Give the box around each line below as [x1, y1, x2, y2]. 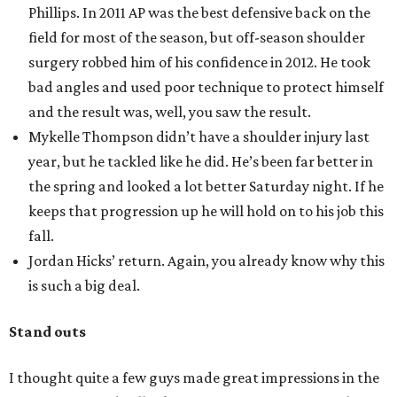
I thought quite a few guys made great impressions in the [9, 369, 379, 386]
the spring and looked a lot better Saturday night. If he [28, 177, 384, 195]
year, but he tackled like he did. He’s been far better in [28, 152, 373, 170]
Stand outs [9, 323, 86, 340]
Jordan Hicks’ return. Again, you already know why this [28, 252, 385, 269]
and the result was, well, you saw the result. [28, 103, 311, 121]
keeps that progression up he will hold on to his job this [28, 202, 384, 220]
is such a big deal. [28, 276, 140, 294]
